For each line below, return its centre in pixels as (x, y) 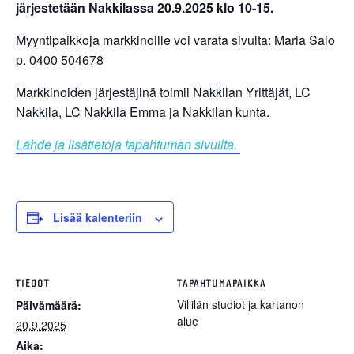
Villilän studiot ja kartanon (241, 305)
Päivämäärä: (49, 305)
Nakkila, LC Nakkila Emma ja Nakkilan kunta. (143, 112)
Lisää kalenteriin (98, 218)
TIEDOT (33, 284)
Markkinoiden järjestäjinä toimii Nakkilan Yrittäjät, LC (163, 92)
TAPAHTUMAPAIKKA (222, 284)
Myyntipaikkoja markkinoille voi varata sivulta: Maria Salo (175, 40)
